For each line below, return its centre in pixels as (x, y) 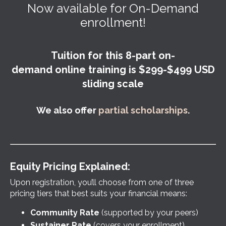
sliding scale (113, 83)
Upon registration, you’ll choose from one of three (102, 182)
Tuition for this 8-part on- (113, 55)
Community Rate (65, 212)
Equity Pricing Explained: (70, 166)
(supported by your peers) (149, 212)
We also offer (67, 110)
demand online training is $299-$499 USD (113, 69)
